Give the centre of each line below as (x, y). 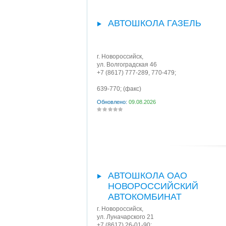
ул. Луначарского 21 (125, 217)
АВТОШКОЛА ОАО (148, 176)
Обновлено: (113, 102)
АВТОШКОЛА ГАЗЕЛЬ (155, 23)
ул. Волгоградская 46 (127, 65)
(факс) (131, 89)
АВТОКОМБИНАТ (145, 197)
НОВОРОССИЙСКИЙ (153, 186)
